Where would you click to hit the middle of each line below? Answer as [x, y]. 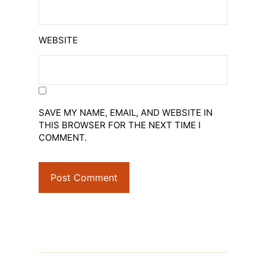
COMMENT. [63, 137]
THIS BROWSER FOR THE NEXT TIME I [120, 125]
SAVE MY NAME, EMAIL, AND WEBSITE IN [126, 112]
